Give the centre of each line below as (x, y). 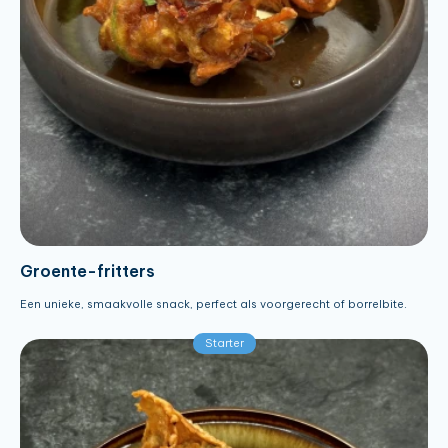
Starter (224, 343)
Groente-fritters (87, 271)
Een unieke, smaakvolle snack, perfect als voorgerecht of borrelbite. (213, 304)
